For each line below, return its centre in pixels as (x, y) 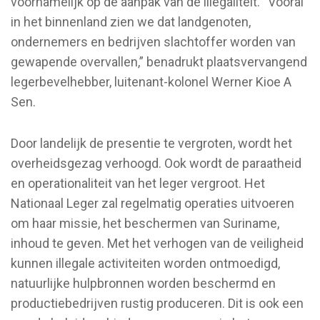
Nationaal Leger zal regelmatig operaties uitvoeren (152, 203)
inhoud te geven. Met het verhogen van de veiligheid (157, 243)
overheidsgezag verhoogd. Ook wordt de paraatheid (156, 163)
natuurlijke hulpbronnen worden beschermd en (143, 283)
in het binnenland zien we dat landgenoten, (131, 21)
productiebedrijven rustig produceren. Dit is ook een (157, 303)
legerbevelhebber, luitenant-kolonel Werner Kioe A (151, 81)
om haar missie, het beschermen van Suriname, (145, 223)
